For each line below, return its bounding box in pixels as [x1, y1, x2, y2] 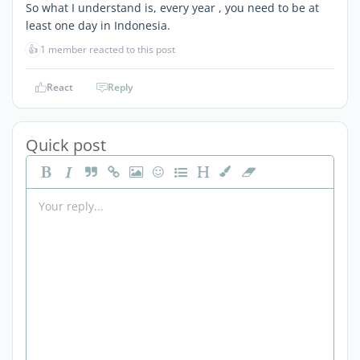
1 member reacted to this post [40, 42, 175, 56]
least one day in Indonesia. [26, 17, 170, 33]
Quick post [26, 133, 106, 156]
